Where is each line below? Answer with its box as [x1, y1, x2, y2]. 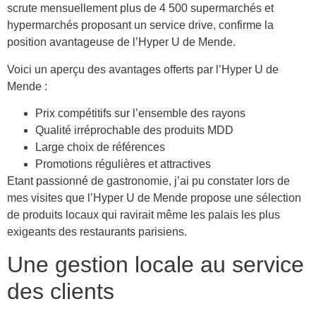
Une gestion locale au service [7, 251, 304, 277]
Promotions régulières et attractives [35, 158, 211, 171]
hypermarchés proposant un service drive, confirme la [7, 19, 274, 32]
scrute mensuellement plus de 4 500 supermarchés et [7, 2, 274, 15]
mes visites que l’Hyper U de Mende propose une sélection [7, 192, 301, 205]
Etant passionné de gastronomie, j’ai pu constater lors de [7, 175, 290, 188]
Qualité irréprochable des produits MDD [35, 124, 233, 137]
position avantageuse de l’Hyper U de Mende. [7, 36, 236, 49]
